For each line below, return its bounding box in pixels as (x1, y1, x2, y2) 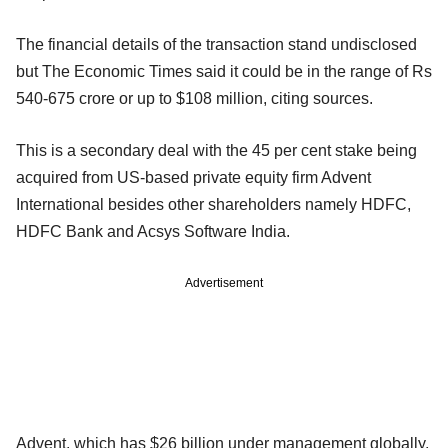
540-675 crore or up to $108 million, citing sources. (16, 89, 373, 107)
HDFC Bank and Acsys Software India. (16, 222, 290, 240)
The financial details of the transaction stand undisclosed (16, 35, 417, 53)
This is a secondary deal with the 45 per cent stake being (16, 141, 417, 159)
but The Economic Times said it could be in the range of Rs (16, 62, 432, 80)
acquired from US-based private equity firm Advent (16, 168, 371, 186)
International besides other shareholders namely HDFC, (16, 195, 411, 213)
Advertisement (185, 275, 263, 290)
